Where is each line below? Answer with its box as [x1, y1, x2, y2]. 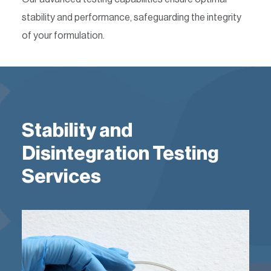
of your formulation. [22, 31, 105, 41]
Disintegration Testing [22, 144, 219, 163]
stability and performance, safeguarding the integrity [22, 13, 241, 22]
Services [22, 167, 101, 186]
